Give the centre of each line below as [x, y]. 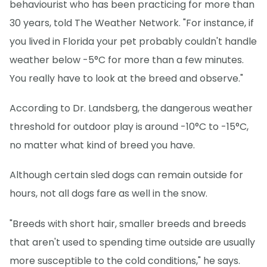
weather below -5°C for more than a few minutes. [127, 60]
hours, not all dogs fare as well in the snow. [108, 194]
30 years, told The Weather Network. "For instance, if [132, 23]
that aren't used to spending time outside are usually [132, 242]
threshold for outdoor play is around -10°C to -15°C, [129, 127]
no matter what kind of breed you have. [102, 145]
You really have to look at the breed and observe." [126, 79]
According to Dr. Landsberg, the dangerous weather [131, 108]
